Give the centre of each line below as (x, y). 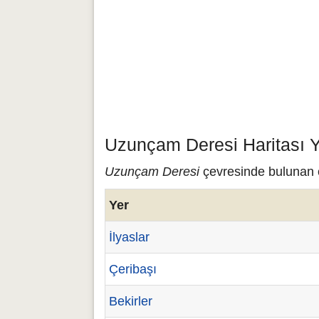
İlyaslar (129, 237)
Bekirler (131, 301)
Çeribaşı (133, 269)
